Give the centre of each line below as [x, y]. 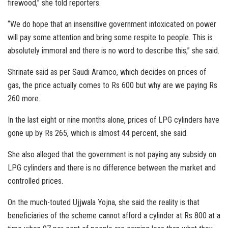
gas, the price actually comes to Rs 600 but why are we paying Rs [112, 85]
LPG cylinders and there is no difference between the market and [112, 168]
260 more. [24, 99]
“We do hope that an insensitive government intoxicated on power [112, 24]
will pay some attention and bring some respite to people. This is [110, 38]
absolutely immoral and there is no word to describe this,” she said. [113, 51]
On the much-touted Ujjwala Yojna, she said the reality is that [104, 203]
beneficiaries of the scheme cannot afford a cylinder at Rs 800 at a [114, 216]
